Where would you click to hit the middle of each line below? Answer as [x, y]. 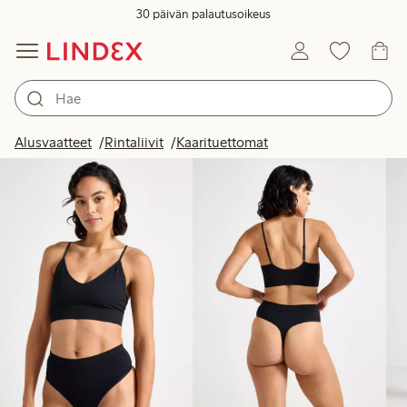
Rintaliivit [134, 142]
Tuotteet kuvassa [298, 136]
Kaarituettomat [222, 142]
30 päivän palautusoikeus [203, 14]
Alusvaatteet [53, 142]
